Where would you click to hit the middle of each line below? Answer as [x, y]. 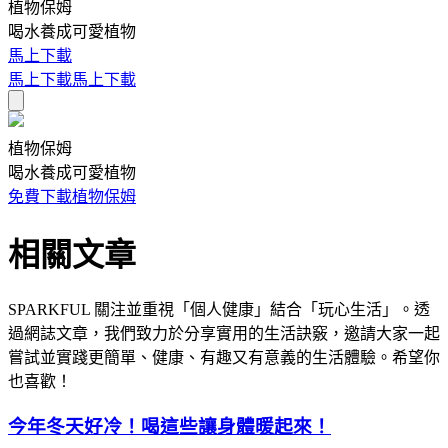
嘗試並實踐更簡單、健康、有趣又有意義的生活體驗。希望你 [224, 358]
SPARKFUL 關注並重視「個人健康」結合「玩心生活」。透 [219, 310]
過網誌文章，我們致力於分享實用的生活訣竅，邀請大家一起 [224, 334]
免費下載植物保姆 [72, 197]
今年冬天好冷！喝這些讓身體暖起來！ [169, 427]
